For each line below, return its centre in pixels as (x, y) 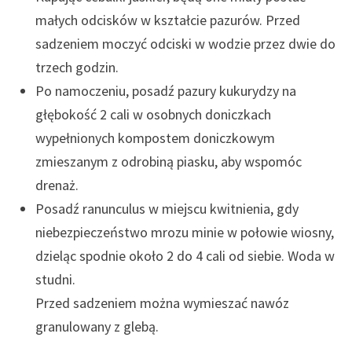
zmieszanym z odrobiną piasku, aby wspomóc (169, 162)
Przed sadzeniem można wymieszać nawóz (163, 303)
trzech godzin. (77, 68)
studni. (56, 280)
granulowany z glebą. (97, 327)
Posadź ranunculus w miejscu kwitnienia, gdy (167, 209)
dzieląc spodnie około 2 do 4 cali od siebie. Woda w (185, 256)
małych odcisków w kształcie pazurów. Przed (168, 20)
